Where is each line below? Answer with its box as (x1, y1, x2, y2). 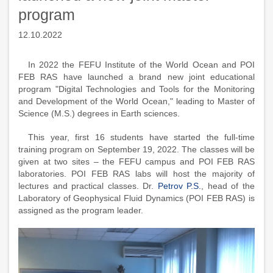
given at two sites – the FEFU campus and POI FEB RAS (18, 157, 255, 166)
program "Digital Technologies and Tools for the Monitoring (18, 84, 255, 94)
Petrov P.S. (157, 181, 202, 191)
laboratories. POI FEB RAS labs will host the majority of (18, 169, 255, 179)
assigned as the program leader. (18, 205, 143, 215)
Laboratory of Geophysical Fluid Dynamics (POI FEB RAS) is (18, 193, 255, 203)
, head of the (201, 181, 255, 191)
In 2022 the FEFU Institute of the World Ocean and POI (28, 60, 255, 69)
